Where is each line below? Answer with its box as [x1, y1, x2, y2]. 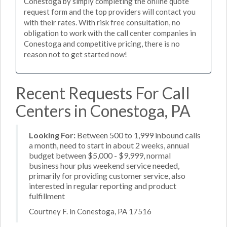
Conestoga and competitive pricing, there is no [24, 39, 180, 48]
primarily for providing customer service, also [29, 170, 185, 180]
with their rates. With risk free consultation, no [24, 18, 180, 27]
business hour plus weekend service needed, [29, 160, 179, 170]
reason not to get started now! [24, 50, 127, 59]
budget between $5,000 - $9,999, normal [29, 150, 171, 160]
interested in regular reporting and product [29, 180, 176, 191]
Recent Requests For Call [16, 83, 190, 103]
